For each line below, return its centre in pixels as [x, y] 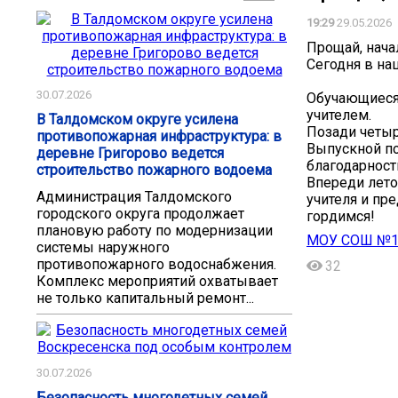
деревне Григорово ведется [130, 154]
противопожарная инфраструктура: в [159, 137]
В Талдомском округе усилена [137, 120]
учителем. [339, 115]
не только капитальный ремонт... [145, 298]
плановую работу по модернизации [155, 231]
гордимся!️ [341, 216]
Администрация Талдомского [134, 197]
